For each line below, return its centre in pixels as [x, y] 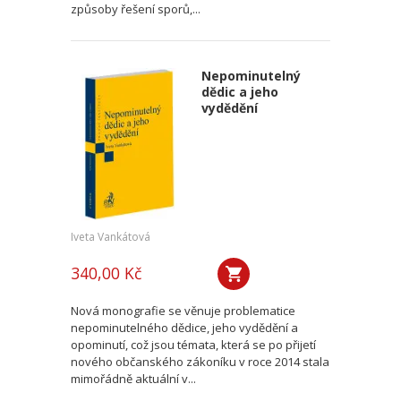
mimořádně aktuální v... [133, 379]
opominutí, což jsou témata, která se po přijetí [193, 345]
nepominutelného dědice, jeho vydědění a [184, 328]
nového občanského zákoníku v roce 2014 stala [200, 362]
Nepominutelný [251, 76]
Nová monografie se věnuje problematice [183, 311]
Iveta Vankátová [111, 237]
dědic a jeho [239, 92]
